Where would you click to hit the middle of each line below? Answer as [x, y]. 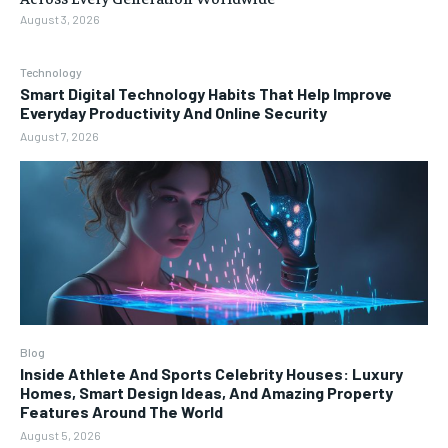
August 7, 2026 [59, 136]
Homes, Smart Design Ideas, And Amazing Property [206, 392]
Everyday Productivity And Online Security [173, 113]
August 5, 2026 [60, 434]
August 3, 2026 [60, 19]
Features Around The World [121, 411]
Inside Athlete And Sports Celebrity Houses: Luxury [211, 373]
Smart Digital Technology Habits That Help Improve [206, 94]
